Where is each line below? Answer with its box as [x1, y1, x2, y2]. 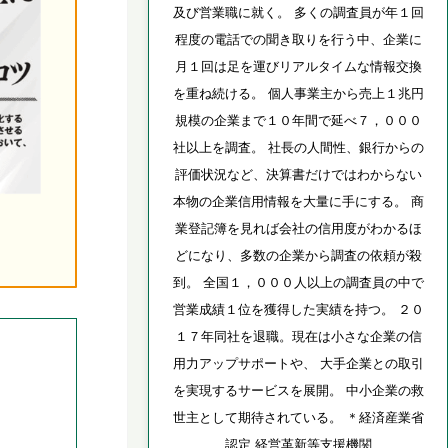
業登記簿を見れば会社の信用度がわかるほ [174, 220, 422, 236]
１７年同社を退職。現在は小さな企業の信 [174, 328, 422, 344]
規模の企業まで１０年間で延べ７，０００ [174, 112, 422, 128]
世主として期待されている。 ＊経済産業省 [172, 409, 424, 425]
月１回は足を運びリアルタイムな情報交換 [174, 58, 422, 74]
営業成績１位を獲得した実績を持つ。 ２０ [172, 301, 424, 317]
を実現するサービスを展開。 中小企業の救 [172, 382, 424, 398]
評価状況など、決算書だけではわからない [174, 166, 422, 182]
